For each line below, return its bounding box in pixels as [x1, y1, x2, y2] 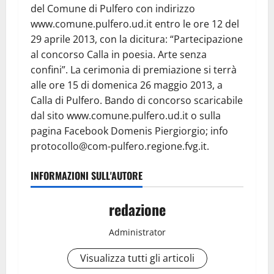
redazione [108, 198, 166, 220]
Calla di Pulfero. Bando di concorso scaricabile [31, 93, 243, 107]
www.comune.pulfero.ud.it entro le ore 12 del [31, 17, 239, 31]
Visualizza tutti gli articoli [80, 251, 194, 265]
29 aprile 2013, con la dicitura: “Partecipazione [31, 32, 243, 46]
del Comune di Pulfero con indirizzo [31, 1, 195, 15]
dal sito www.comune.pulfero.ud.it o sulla [31, 108, 221, 122]
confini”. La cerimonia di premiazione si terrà [31, 62, 237, 76]
